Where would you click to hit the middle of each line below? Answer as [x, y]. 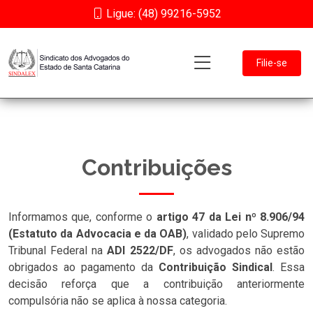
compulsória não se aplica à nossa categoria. [118, 301]
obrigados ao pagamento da [83, 267]
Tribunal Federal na [58, 250]
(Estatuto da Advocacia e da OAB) [98, 234]
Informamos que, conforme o [82, 217]
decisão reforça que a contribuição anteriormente [156, 284]
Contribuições [156, 167]
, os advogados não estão [239, 250]
